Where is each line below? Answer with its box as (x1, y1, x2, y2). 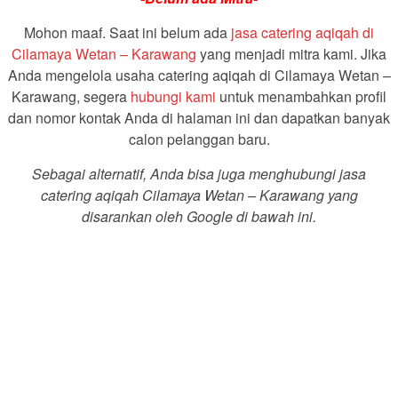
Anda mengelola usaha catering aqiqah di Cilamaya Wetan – (7, 64, 391, 85)
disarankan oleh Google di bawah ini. (82, 205, 316, 227)
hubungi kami (131, 85, 216, 107)
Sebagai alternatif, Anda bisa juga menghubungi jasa (32, 163, 366, 184)
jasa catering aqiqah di (231, 21, 374, 43)
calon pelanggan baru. (128, 128, 270, 149)
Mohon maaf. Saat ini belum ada (24, 21, 231, 43)
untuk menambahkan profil (216, 85, 386, 107)
